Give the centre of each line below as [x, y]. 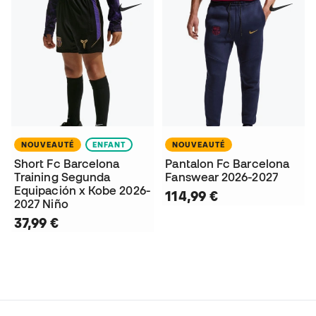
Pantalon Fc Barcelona [227, 163]
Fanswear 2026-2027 [221, 177]
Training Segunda [62, 177]
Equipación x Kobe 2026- [82, 190]
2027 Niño [41, 203]
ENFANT [109, 144]
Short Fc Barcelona [67, 163]
